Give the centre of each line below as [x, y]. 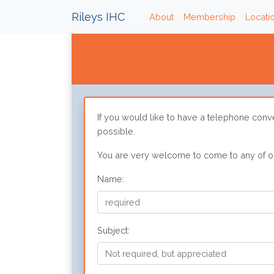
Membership [209, 17]
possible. [116, 131]
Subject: [113, 230]
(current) [190, 16]
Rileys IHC [98, 17]
